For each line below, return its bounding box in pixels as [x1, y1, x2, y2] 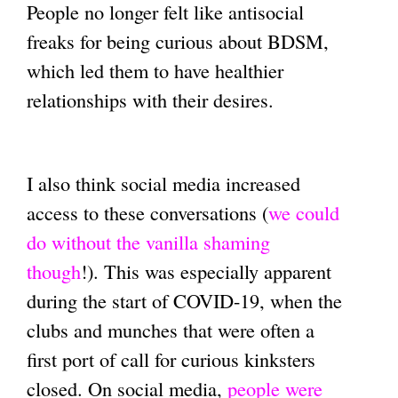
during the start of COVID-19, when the [27, 287, 342, 314]
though [27, 258, 81, 285]
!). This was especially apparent [81, 258, 331, 285]
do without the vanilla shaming [27, 228, 270, 256]
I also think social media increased [27, 170, 300, 197]
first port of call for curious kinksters [27, 346, 315, 373]
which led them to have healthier [27, 56, 283, 84]
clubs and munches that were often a [27, 316, 314, 344]
